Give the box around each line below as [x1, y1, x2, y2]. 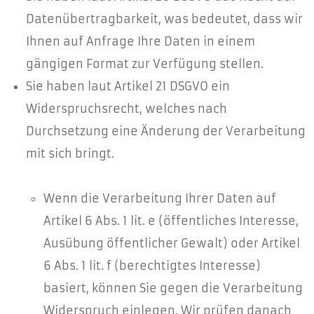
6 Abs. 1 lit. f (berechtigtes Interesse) [43, 259, 261, 273]
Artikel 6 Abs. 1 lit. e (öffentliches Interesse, [43, 214, 299, 228]
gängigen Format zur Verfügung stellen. [26, 57, 264, 71]
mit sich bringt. [26, 146, 114, 161]
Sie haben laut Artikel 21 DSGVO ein [26, 79, 230, 93]
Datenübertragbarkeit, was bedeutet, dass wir [26, 12, 303, 26]
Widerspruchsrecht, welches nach [26, 102, 227, 116]
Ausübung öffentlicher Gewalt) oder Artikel [43, 236, 300, 250]
